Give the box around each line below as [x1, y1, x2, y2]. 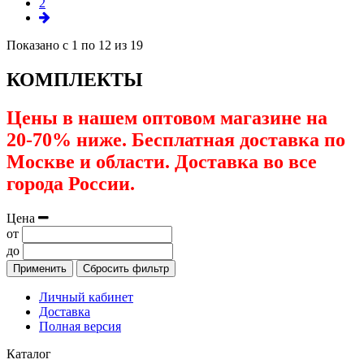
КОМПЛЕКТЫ [6, 68, 143, 90]
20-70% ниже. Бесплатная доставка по [6, 128, 345, 150]
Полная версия [39, 318, 121, 333]
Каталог [6, 346, 51, 361]
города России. [6, 172, 135, 194]
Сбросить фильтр [83, 262, 169, 275]
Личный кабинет [39, 289, 133, 304]
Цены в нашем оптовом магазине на [6, 106, 327, 128]
